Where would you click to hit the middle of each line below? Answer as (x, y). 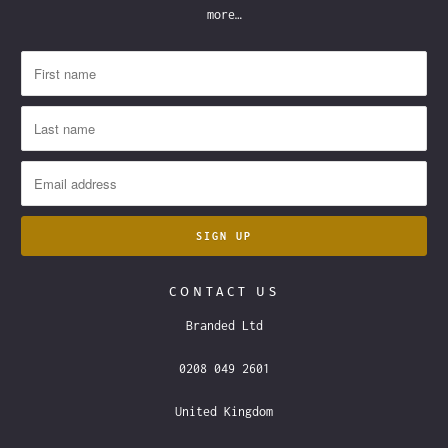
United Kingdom (224, 412)
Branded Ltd (224, 326)
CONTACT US (224, 292)
